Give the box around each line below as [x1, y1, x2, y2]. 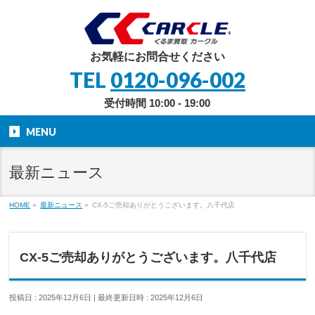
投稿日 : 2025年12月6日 [9, 293, 92, 302]
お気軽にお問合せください [89, 51, 225, 63]
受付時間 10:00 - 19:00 [104, 97, 211, 109]
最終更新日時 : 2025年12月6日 [98, 293, 204, 302]
